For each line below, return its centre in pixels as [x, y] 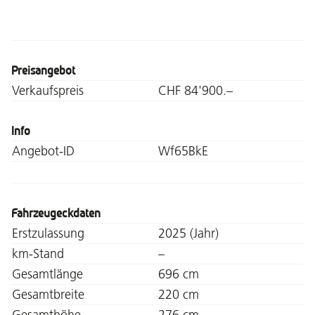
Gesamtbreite [48, 294]
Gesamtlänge [47, 274]
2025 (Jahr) [188, 233]
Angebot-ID [43, 151]
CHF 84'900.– [195, 90]
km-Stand [38, 253]
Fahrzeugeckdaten [56, 213]
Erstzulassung [48, 233]
